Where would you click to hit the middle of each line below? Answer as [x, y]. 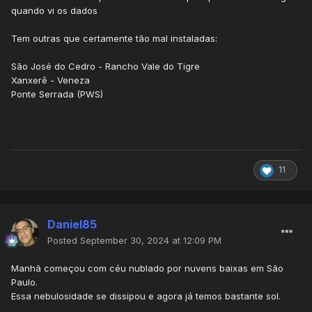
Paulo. [24, 282]
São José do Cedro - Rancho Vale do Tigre [106, 67]
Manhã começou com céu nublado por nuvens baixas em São [147, 268]
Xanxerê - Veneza [50, 80]
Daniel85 [72, 225]
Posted [64, 241]
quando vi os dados [56, 11]
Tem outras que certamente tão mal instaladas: [114, 39]
